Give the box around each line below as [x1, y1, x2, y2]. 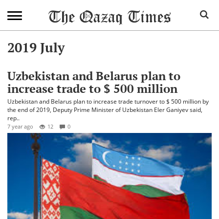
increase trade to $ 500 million [7, 81, 177, 96]
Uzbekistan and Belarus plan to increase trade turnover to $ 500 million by [7, 97, 209, 106]
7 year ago [7, 123, 33, 130]
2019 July [7, 39, 65, 56]
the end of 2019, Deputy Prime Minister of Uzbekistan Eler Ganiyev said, [7, 106, 202, 114]
